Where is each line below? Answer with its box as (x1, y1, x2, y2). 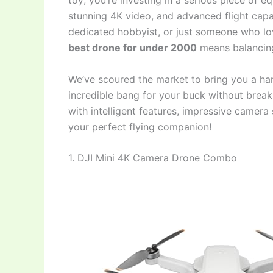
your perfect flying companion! (68, 120, 211, 133)
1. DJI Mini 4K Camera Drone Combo (68, 152, 237, 165)
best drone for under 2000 (68, 41, 197, 54)
